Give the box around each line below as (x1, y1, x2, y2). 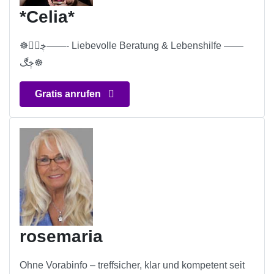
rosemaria (20, 227, 103, 246)
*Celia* (20, 7, 75, 27)
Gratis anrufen (35, 89, 103, 100)
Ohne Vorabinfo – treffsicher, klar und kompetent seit (20, 260, 245, 271)
